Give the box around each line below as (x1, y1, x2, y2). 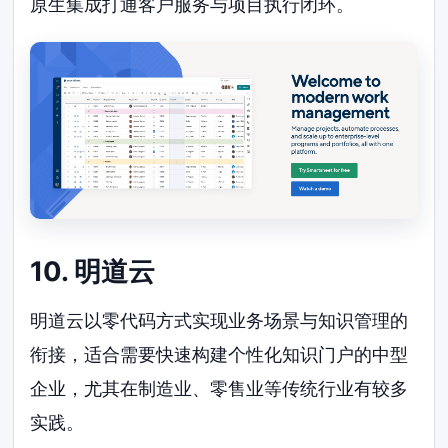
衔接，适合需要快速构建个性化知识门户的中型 (30, 343, 409, 365)
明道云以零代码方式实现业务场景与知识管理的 (30, 309, 409, 331)
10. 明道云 (30, 255, 156, 289)
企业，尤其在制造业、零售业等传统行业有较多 (30, 377, 409, 399)
